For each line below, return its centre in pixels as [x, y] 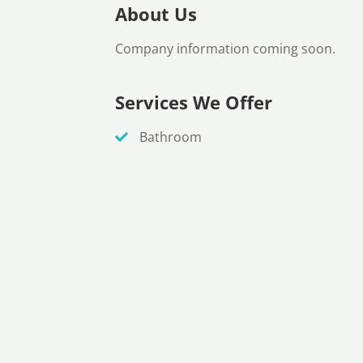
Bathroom [169, 137]
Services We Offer [194, 102]
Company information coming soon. [225, 48]
